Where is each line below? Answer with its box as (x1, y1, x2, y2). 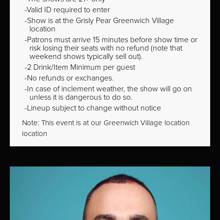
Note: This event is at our (22, 118, 104, 127)
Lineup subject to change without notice (27, 103, 161, 113)
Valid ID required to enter (27, 4, 110, 15)
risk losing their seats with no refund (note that (29, 43, 182, 53)
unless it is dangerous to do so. (29, 92, 133, 102)
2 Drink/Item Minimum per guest (27, 62, 135, 72)
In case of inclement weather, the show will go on (27, 83, 192, 94)
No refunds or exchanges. (27, 73, 114, 83)
